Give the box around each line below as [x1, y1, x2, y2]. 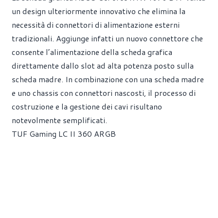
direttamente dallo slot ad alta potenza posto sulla [12, 59, 194, 71]
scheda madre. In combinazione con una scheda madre [12, 73, 204, 85]
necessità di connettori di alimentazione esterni [12, 18, 180, 30]
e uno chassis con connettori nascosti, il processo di [12, 87, 196, 98]
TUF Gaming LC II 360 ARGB [12, 127, 116, 139]
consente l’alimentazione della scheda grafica [12, 46, 172, 57]
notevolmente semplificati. [12, 114, 107, 126]
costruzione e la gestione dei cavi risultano [12, 100, 162, 112]
